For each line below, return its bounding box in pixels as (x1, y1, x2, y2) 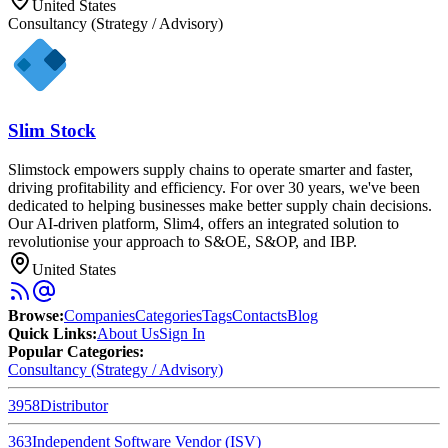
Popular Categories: (8, 342, 144, 360)
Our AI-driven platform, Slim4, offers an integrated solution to (8, 214, 399, 232)
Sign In (159, 324, 205, 342)
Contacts (232, 306, 287, 324)
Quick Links (8, 324, 92, 342)
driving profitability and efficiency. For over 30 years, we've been (8, 178, 420, 196)
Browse (8, 306, 59, 324)
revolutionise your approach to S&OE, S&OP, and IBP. (8, 232, 357, 250)
